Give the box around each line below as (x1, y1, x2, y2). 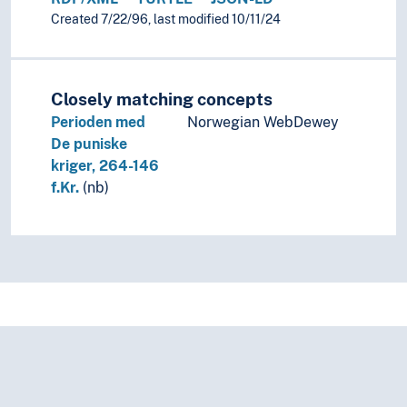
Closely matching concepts (51, 89, 273, 110)
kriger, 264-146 (51, 157, 159, 175)
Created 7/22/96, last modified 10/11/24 (51, 12, 281, 27)
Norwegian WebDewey (187, 114, 339, 132)
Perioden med (51, 114, 145, 132)
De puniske (51, 135, 127, 154)
